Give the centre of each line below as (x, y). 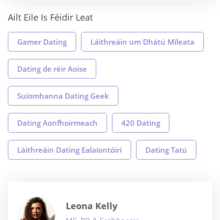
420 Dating (141, 123)
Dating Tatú (166, 150)
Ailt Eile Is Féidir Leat (50, 17)
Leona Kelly (92, 206)
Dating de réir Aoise (52, 69)
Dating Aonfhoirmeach (57, 123)
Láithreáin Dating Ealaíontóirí (69, 150)
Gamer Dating (42, 42)
